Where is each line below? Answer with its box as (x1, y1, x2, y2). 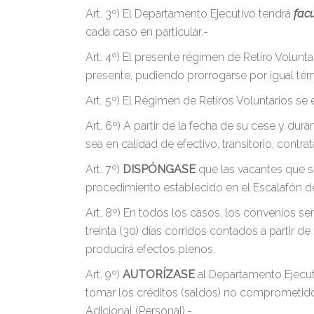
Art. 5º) (86, 94, 120, 107)
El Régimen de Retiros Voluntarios (123, 94, 293, 107)
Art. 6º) (86, 119, 121, 132)
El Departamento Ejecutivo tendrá (123, 7, 294, 20)
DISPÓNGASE (123, 163, 198, 176)
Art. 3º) (86, 7, 120, 20)
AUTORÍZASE (123, 268, 195, 281)
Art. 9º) (86, 268, 120, 281)
